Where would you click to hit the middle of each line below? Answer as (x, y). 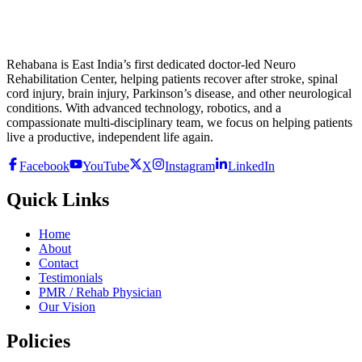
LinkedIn (251, 166)
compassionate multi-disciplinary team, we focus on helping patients (179, 122)
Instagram (190, 166)
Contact (59, 263)
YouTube (106, 166)
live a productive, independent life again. (110, 137)
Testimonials (71, 278)
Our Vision (67, 307)
